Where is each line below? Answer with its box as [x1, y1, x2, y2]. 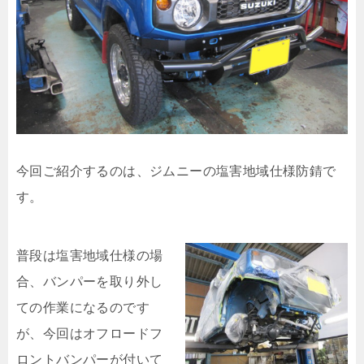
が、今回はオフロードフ [16, 327, 163, 340]
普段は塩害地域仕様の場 [16, 249, 163, 262]
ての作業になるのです [16, 301, 149, 314]
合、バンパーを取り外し [16, 275, 163, 288]
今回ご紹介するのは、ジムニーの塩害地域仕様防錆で [16, 164, 336, 178]
